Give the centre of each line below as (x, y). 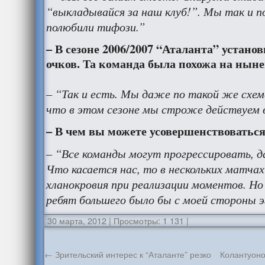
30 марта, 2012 (77, 220)
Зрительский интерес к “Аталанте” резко (132, 254)
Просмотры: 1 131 (147, 220)
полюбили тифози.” (95, 26)
